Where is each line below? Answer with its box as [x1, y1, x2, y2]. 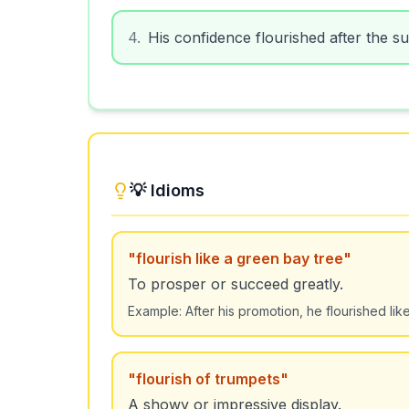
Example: [128, 303, 185, 319]
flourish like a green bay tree [136, 249, 343, 267]
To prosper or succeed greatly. [128, 275, 343, 293]
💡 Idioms [130, 181, 204, 200]
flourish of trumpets [136, 370, 280, 388]
